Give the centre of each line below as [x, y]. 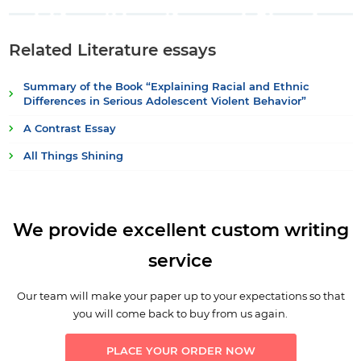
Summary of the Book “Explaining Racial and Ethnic [166, 87]
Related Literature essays [112, 50]
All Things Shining [73, 156]
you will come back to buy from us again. [180, 314]
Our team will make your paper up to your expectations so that [180, 296]
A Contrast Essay [69, 129]
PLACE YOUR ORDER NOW [180, 351]
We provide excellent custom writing [180, 231]
